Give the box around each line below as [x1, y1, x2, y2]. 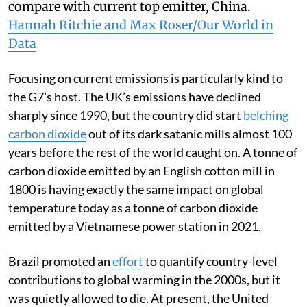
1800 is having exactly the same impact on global [8, 208, 264, 224]
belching [243, 134, 288, 150]
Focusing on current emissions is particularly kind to [8, 97, 283, 113]
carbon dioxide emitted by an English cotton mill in [8, 190, 275, 206]
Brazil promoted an [8, 280, 112, 296]
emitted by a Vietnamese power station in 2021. [8, 245, 261, 261]
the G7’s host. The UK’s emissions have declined [8, 116, 261, 132]
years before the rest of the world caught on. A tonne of [8, 171, 297, 187]
